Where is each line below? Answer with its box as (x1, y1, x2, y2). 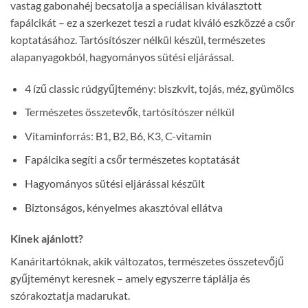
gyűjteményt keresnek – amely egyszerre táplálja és (10, 272, 250, 285)
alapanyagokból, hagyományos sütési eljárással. (10, 49, 234, 63)
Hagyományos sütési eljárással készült (24, 177, 205, 190)
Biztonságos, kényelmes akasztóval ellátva (24, 200, 223, 214)
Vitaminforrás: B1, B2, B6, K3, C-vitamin (24, 129, 212, 142)
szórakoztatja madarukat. (10, 289, 130, 302)
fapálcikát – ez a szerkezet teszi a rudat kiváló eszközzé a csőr (10, 15, 295, 29)
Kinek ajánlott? (10, 232, 83, 245)
